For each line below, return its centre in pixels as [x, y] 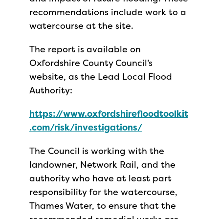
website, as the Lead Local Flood [101, 77]
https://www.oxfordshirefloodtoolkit [109, 114]
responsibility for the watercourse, [103, 192]
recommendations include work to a [108, 12]
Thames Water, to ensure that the [103, 206]
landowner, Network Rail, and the [102, 164]
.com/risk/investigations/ [86, 127]
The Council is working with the [97, 151]
